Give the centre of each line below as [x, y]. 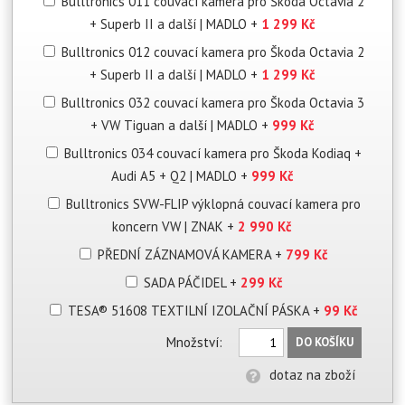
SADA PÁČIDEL [186, 282]
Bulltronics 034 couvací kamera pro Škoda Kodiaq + [213, 153]
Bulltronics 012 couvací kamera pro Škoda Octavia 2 [213, 52]
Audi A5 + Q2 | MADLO [175, 175]
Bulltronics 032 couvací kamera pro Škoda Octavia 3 [213, 102]
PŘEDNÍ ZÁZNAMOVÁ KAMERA [187, 254]
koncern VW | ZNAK [170, 226]
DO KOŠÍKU [325, 342]
